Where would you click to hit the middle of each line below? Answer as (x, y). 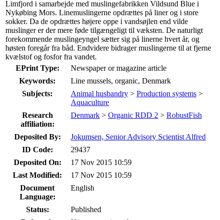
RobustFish (184, 115)
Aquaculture (90, 102)
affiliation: (37, 124)
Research (37, 115)
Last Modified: (37, 175)
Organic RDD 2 (133, 115)
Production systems (166, 93)
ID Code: (37, 149)
